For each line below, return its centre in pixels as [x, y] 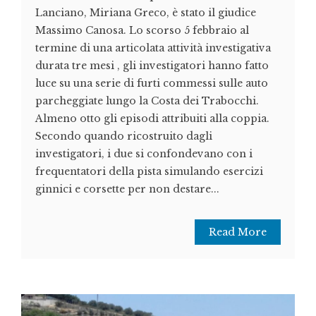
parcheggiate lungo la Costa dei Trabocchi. [147, 101]
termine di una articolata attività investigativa [153, 48]
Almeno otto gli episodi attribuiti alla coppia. [152, 118]
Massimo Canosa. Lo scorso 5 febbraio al [142, 30]
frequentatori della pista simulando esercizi [149, 171]
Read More [238, 232]
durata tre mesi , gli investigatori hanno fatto [152, 65]
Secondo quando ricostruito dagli [124, 136]
